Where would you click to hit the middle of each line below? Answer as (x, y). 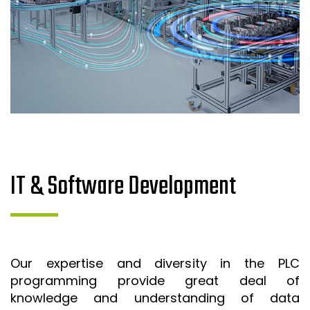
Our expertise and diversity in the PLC (155, 263)
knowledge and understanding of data (155, 298)
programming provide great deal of (155, 280)
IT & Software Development (123, 187)
